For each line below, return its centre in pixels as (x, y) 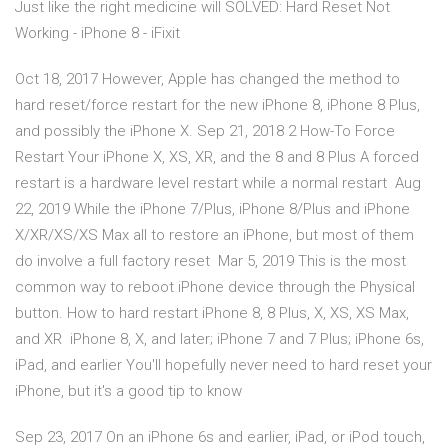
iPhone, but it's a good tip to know (130, 391)
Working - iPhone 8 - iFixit (97, 33)
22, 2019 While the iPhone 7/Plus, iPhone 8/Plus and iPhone (212, 209)
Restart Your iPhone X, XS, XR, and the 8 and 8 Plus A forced (217, 157)
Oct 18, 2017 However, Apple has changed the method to (207, 79)
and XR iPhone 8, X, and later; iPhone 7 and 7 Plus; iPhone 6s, (219, 339)
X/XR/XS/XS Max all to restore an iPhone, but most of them (214, 235)
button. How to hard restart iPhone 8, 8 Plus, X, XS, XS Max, (212, 313)
